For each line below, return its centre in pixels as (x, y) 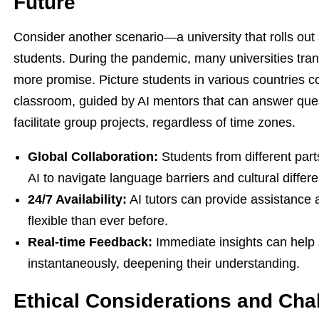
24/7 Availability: (77, 199)
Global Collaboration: (93, 157)
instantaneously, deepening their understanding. (164, 263)
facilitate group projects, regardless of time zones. (155, 122)
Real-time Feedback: (90, 242)
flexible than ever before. (98, 221)
